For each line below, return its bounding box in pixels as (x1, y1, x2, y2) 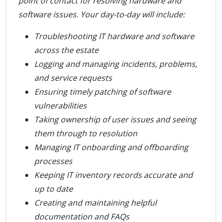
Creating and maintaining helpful (34, 197, 157, 208)
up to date (34, 183, 73, 194)
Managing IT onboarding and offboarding (34, 142, 188, 153)
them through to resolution (34, 128, 137, 139)
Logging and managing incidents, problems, (34, 58, 197, 69)
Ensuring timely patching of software (34, 86, 171, 97)
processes (34, 156, 72, 166)
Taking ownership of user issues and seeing (34, 114, 196, 125)
